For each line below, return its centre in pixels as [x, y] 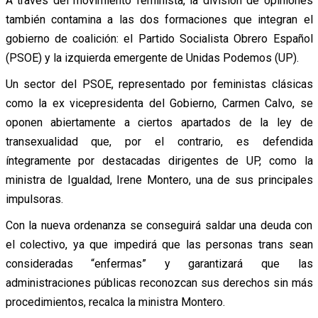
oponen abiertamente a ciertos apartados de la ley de [159, 122]
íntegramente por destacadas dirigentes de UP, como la [159, 160]
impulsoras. [34, 199]
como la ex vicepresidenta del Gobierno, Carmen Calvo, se [159, 103]
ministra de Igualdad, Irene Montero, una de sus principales [159, 180]
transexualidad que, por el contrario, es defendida [159, 141]
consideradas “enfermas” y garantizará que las [159, 263]
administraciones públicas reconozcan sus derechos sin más [159, 283]
